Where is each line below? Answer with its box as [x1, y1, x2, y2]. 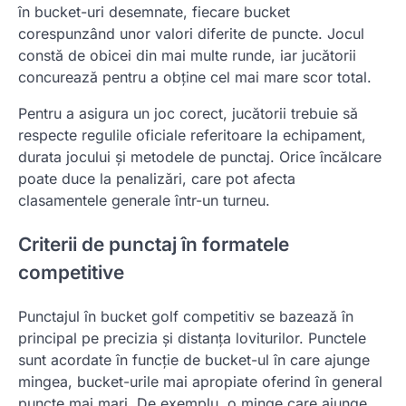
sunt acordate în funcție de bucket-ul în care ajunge [18, 350, 370, 369]
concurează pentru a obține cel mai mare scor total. [18, 68, 372, 87]
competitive [18, 260, 124, 284]
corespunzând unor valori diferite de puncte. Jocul [18, 24, 364, 43]
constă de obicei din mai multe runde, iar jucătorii [18, 46, 356, 65]
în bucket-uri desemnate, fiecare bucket [18, 3, 290, 22]
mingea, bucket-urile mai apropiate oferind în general [18, 372, 382, 391]
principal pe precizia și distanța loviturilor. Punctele [18, 328, 366, 347]
